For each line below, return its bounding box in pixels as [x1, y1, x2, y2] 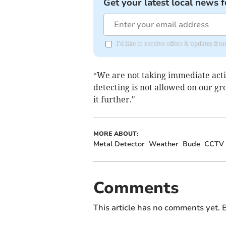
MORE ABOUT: [93, 130, 138, 138]
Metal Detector [93, 139, 145, 149]
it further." [93, 94, 135, 105]
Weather [148, 139, 179, 149]
